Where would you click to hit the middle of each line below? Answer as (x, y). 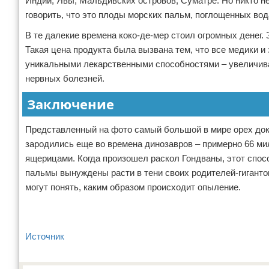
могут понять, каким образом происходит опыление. (133, 187)
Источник (45, 236)
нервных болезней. (65, 78)
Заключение (71, 104)
